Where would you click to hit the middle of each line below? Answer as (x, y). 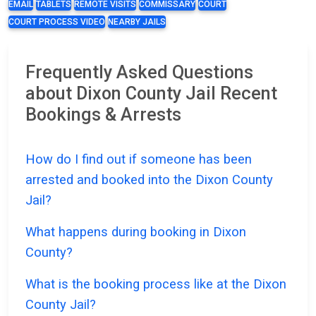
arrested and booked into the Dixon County (149, 180)
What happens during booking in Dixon (136, 232)
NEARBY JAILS (137, 22)
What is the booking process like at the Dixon (156, 284)
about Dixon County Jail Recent (151, 94)
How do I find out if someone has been (139, 159)
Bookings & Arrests (103, 115)
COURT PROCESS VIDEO (57, 22)
